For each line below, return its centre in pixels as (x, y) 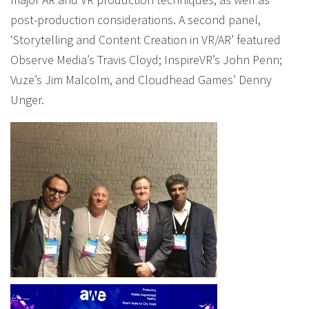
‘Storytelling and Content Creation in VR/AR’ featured (146, 40)
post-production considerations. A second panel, (136, 20)
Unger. (27, 100)
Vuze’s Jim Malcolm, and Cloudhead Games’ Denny (141, 80)
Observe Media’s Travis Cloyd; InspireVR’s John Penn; (146, 60)
